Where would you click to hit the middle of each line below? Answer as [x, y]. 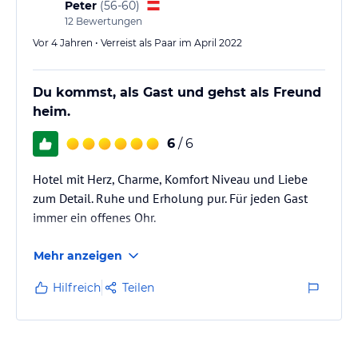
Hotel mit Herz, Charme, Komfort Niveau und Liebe [170, 179]
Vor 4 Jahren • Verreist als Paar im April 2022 [137, 42]
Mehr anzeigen [78, 255]
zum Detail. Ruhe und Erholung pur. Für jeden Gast [170, 198]
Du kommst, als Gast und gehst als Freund [177, 92]
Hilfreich [77, 287]
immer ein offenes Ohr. [94, 217]
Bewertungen [108, 21]
